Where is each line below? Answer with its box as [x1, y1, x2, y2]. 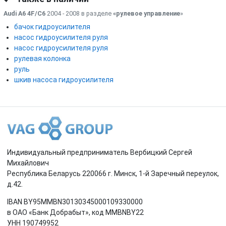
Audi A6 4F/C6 [4, 9, 45, 17]
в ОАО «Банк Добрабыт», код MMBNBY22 [7, 208, 144, 216]
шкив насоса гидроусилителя [14, 75, 114, 84]
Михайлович [7, 159, 49, 167]
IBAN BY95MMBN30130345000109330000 [7, 198, 143, 206]
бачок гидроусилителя [14, 22, 90, 31]
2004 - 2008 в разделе [45, 9, 113, 17]
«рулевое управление [113, 9, 180, 17]
